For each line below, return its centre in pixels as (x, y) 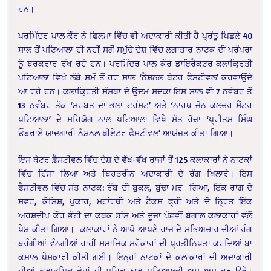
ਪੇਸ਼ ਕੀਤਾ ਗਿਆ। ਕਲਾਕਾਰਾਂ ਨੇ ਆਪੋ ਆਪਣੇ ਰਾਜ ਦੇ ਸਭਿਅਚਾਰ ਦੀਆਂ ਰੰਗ (135, 229)
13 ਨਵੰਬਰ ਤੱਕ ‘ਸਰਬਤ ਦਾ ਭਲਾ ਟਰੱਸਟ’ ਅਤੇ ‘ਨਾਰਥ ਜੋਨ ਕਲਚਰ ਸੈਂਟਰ (135, 105)
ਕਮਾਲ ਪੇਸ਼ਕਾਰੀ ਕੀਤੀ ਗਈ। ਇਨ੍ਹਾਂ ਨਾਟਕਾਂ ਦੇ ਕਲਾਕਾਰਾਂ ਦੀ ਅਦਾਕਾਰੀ (135, 257)
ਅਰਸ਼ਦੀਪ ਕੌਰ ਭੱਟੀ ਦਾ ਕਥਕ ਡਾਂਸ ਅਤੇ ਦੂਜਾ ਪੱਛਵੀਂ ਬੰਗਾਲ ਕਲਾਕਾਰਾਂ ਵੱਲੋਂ (135, 215)
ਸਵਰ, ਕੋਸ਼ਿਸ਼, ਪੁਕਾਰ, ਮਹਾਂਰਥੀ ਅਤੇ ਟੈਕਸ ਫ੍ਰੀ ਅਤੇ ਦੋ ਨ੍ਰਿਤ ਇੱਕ (135, 201)
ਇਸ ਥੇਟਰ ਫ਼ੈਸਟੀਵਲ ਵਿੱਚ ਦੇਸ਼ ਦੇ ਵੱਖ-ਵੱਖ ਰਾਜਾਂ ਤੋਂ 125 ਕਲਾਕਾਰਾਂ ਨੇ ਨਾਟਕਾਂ (135, 160)
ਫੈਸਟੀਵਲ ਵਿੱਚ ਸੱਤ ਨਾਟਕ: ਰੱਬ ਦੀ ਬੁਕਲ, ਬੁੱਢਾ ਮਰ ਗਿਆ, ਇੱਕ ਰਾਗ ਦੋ (135, 188)
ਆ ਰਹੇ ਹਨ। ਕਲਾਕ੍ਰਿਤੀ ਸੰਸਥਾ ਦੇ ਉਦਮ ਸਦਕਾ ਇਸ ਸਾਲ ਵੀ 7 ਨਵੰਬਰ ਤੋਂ (135, 91)
